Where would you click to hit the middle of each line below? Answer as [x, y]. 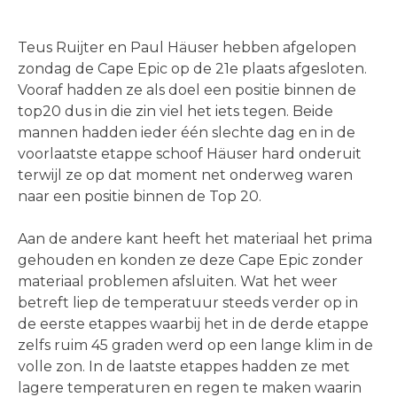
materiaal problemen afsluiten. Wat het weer [178, 282]
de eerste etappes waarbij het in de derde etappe [193, 324]
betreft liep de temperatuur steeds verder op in [188, 303]
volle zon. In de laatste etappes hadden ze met [184, 367]
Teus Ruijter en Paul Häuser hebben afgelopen [187, 48]
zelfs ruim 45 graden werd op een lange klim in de [195, 346]
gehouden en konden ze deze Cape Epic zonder [191, 261]
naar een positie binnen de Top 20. [140, 197]
